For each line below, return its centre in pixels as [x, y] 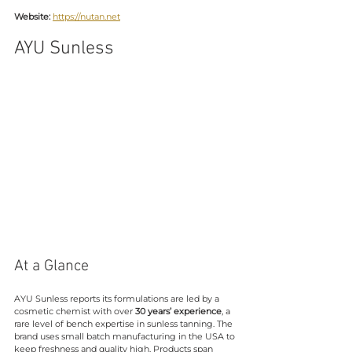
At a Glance [51, 266]
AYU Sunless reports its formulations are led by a [118, 298]
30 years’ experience [178, 311]
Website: [32, 16]
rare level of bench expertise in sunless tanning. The [125, 323]
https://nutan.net [86, 16]
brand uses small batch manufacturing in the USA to [126, 336]
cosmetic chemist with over [75, 311]
